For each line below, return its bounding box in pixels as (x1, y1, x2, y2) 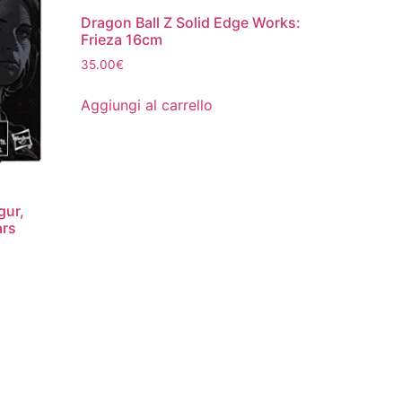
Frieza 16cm (81, 30, 163, 48)
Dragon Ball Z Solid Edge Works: (81, 13, 301, 31)
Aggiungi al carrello (81, 95, 214, 114)
